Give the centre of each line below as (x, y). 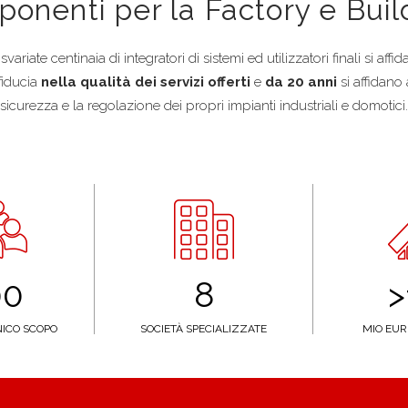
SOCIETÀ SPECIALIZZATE (204, 329)
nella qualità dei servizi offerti (146, 82)
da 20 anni (303, 82)
